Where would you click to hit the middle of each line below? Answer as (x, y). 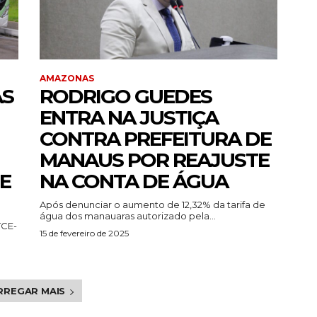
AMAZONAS (67, 79)
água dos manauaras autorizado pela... (128, 216)
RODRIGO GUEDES (126, 97)
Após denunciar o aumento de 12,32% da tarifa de (152, 205)
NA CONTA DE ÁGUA (134, 181)
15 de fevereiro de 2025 (84, 234)
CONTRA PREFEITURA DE (155, 139)
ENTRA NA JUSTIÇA (129, 118)
